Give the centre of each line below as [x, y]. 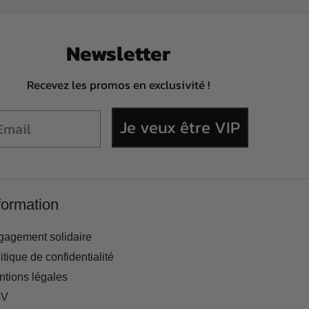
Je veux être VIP [180, 127]
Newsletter [118, 53]
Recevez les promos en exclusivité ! [118, 84]
